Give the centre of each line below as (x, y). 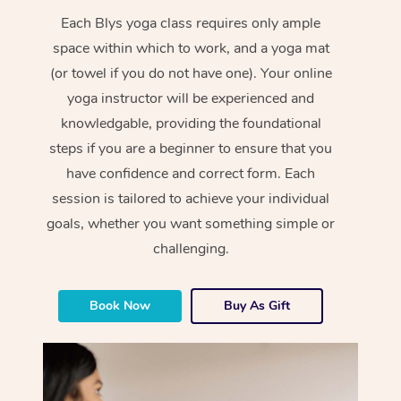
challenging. (191, 248)
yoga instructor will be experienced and (191, 98)
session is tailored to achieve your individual (191, 198)
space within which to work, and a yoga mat (191, 48)
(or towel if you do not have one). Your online (191, 73)
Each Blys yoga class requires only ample (191, 23)
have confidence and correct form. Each (191, 173)
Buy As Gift (257, 305)
